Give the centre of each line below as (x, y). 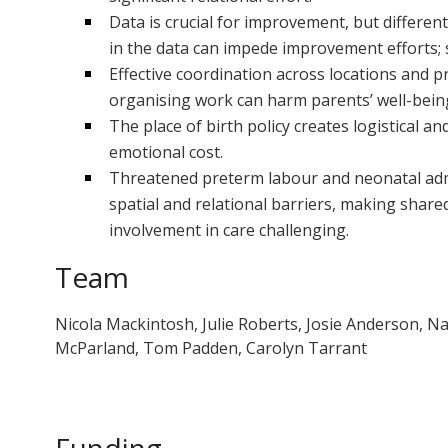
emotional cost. (165, 152)
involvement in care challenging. (228, 230)
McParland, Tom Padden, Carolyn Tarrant (210, 348)
